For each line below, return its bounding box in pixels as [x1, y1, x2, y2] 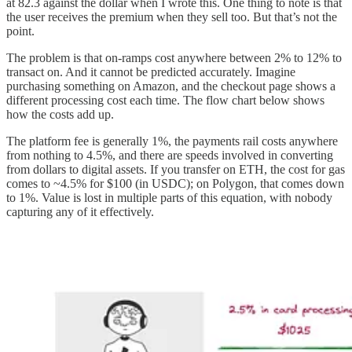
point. [6, 24, 35, 38]
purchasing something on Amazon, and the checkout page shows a [6, 79, 335, 93]
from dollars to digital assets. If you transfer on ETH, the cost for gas [6, 162, 345, 176]
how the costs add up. [6, 107, 114, 121]
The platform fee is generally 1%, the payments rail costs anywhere [6, 134, 338, 148]
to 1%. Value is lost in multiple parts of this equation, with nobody [6, 190, 332, 204]
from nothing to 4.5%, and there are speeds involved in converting [6, 148, 333, 162]
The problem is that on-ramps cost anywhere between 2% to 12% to [6, 50, 342, 64]
